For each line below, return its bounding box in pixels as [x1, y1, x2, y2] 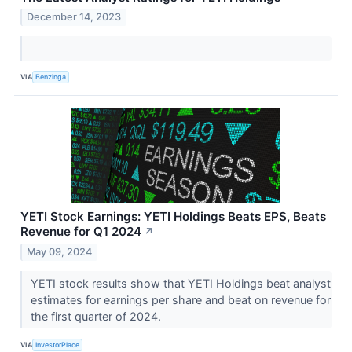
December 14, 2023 [27, 11, 122, 24]
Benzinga [35, 71, 67, 81]
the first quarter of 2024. [30, 310, 164, 324]
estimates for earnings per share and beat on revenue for [30, 293, 331, 307]
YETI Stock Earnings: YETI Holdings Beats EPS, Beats [20, 209, 326, 225]
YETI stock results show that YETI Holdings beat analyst [30, 277, 331, 291]
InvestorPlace [35, 339, 80, 349]
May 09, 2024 [27, 246, 93, 258]
